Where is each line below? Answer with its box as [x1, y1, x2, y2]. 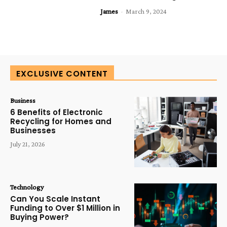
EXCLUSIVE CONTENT [16, 68, 108, 80]
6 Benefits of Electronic [10, 107, 103, 118]
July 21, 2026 [10, 140, 45, 148]
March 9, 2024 [126, 7, 167, 15]
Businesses [10, 125, 56, 136]
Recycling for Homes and [10, 116, 111, 127]
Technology [10, 183, 44, 192]
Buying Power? [10, 212, 69, 223]
